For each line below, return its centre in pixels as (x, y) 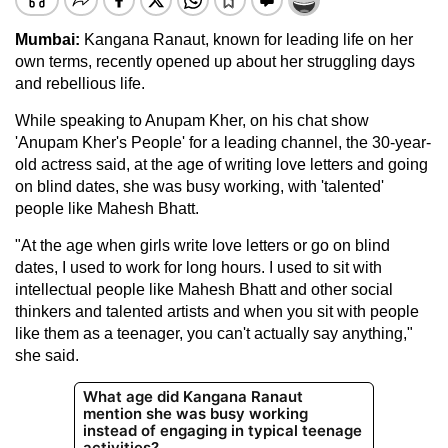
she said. (47, 355)
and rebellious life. (80, 83)
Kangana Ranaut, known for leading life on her (248, 39)
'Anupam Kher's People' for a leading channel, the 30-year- (223, 142)
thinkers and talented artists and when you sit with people (217, 311)
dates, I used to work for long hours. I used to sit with (198, 267)
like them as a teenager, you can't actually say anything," (214, 333)
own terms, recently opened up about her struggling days (215, 61)
